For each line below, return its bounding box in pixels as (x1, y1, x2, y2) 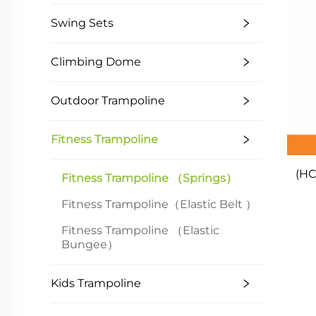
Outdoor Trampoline (51, 94, 165, 107)
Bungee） (61, 238, 119, 251)
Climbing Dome (51, 55, 141, 68)
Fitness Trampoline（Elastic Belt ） (61, 197, 257, 211)
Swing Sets (51, 16, 114, 30)
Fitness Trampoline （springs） (61, 171, 237, 185)
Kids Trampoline (51, 276, 141, 290)
